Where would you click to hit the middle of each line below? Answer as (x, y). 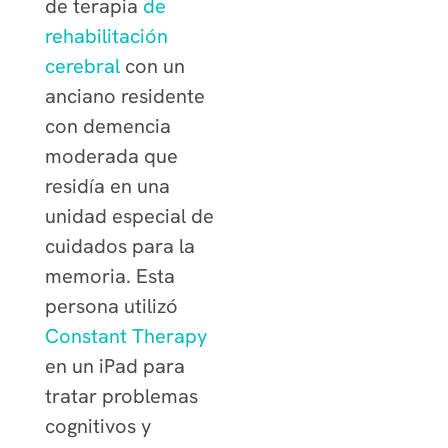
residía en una (107, 186)
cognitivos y (97, 426)
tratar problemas (121, 396)
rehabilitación (106, 36)
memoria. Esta (109, 276)
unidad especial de (129, 216)
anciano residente (124, 96)
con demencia (107, 126)
